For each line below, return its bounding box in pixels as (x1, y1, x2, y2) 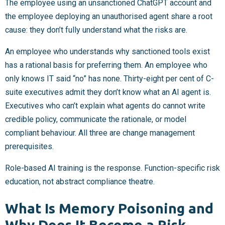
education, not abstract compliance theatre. (5, 176, 155, 186)
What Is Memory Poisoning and (5, 200, 213, 216)
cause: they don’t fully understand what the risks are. (5, 25, 187, 35)
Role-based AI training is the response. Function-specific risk (5, 163, 220, 173)
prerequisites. (5, 141, 54, 151)
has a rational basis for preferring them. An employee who (5, 60, 207, 70)
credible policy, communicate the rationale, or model (5, 114, 186, 124)
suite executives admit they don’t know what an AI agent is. (5, 87, 211, 97)
